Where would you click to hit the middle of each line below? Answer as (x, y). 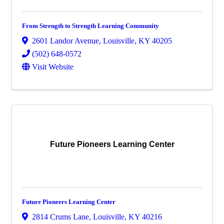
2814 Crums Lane (60, 217)
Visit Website (53, 67)
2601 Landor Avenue (65, 41)
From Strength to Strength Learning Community (90, 26)
